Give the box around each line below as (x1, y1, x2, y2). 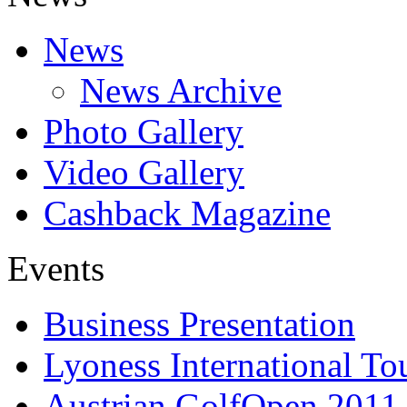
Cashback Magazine (44, 194, 331, 233)
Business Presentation (44, 304, 355, 343)
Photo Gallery (44, 112, 243, 151)
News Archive (80, 71, 282, 110)
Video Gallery (44, 153, 244, 192)
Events (7, 249, 104, 288)
